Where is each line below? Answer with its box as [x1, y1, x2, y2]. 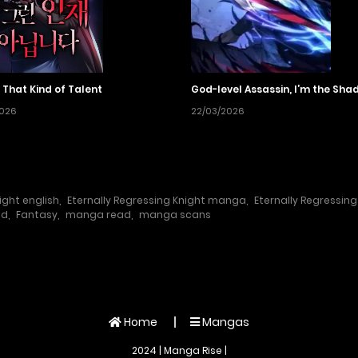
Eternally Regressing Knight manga [67, 193, 246, 208]
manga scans [139, 208, 211, 222]
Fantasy [16, 208, 58, 222]
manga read [66, 208, 131, 222]
